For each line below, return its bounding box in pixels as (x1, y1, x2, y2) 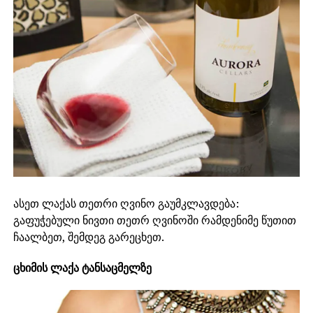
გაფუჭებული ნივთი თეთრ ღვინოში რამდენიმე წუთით (13, 212, 296, 228)
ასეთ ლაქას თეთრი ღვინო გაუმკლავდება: (13, 195, 239, 211)
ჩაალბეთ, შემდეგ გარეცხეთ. (13, 228, 164, 245)
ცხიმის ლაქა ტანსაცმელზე (13, 259, 152, 275)
